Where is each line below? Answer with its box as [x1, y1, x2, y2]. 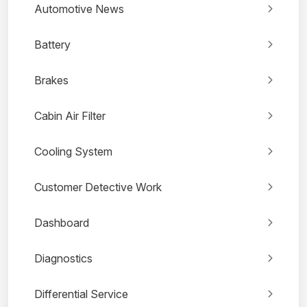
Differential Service [34, 286, 128, 301]
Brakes [34, 73, 69, 87]
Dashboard [34, 215, 89, 230]
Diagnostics [34, 251, 93, 265]
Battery [34, 37, 71, 51]
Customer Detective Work [34, 180, 162, 194]
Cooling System [34, 144, 112, 158]
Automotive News [34, 1, 124, 16]
